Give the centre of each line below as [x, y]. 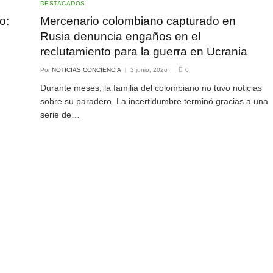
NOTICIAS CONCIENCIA [86, 70]
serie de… [60, 115]
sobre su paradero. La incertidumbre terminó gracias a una [154, 101]
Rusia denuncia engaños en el [120, 37]
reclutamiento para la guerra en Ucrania [144, 52]
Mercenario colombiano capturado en [138, 21]
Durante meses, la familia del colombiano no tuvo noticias [151, 88]
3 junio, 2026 [149, 70]
